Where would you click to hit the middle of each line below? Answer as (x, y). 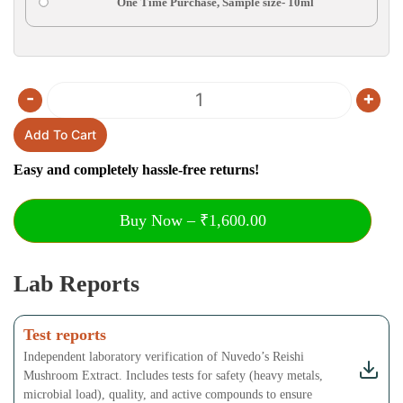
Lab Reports (76, 284)
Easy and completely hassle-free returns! (136, 170)
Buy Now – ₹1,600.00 (193, 221)
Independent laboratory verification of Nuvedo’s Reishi (164, 357)
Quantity (223, 110)
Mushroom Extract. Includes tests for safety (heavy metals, (173, 376)
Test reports (65, 335)
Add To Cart (60, 135)
